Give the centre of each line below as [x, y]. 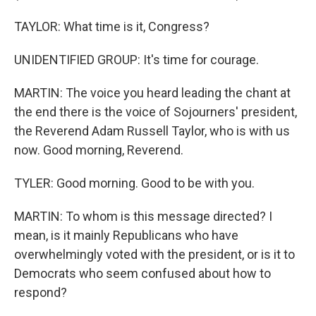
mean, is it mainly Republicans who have [126, 235]
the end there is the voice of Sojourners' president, [156, 112]
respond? [41, 292]
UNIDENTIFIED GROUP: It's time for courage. [136, 60]
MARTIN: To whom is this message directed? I [143, 216]
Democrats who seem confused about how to [142, 273]
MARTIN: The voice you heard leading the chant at [152, 93]
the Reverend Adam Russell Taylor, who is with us [152, 131]
